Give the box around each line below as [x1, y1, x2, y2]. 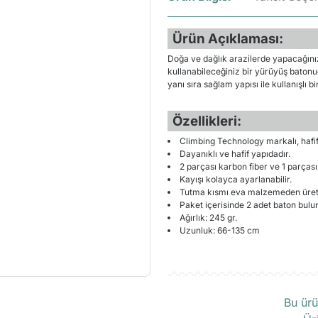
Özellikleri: [172, 113, 241, 129]
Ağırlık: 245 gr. [180, 212, 237, 223]
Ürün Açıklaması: [172, 31, 283, 47]
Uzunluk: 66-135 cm [180, 225, 260, 236]
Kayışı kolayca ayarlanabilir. [180, 174, 292, 185]
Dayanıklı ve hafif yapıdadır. [180, 148, 290, 159]
